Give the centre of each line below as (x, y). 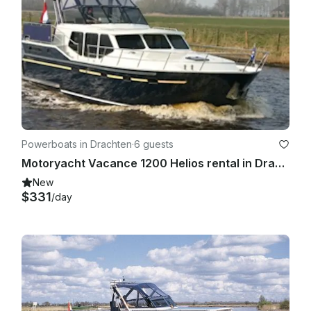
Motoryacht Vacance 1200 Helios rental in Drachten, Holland (280, 163)
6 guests (154, 144)
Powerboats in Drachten (77, 144)
